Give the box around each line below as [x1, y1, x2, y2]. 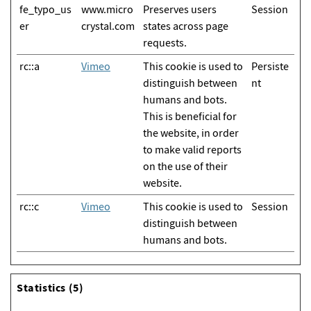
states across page [143, 19, 228, 33]
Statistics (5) [17, 280, 84, 294]
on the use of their [143, 159, 228, 173]
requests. [143, 35, 187, 49]
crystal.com [81, 19, 135, 33]
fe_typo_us [19, 2, 72, 16]
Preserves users [143, 2, 217, 16]
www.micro [81, 2, 133, 16]
